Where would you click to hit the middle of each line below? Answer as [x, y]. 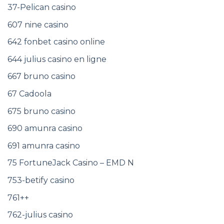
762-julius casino [40, 215]
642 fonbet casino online [56, 42]
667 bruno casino [41, 76]
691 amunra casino [44, 145]
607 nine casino [38, 24]
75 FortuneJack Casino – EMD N [71, 163]
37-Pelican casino [42, 7]
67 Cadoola [29, 94]
